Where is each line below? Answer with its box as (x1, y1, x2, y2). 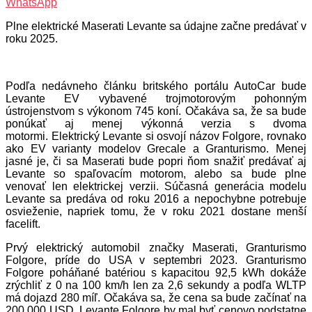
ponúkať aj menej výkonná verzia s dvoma (6, 117, 306, 130)
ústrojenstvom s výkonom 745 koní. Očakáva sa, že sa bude (6, 104, 306, 117)
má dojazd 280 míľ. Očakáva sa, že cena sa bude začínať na (6, 291, 306, 304)
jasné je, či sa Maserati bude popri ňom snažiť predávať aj (6, 155, 306, 167)
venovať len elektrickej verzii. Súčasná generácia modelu (6, 180, 306, 192)
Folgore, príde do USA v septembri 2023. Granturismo (6, 253, 306, 266)
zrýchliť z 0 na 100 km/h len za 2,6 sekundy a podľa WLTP (6, 279, 306, 291)
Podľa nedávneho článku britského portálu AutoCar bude (6, 79, 306, 92)
